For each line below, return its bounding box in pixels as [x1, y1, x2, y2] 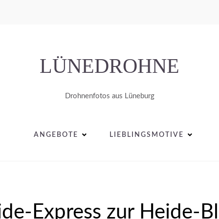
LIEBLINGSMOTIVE [109, 131, 184, 138]
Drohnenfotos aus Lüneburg [65, 92, 154, 100]
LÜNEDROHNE [40, 55, 179, 77]
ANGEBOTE [33, 131, 78, 138]
